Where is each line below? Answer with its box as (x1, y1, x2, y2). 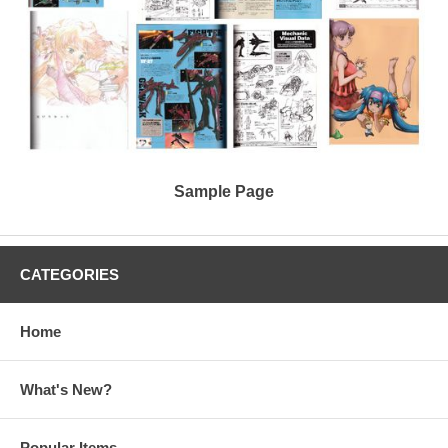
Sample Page (174, 182, 274, 200)
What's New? (20, 380, 112, 398)
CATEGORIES (20, 265, 119, 283)
